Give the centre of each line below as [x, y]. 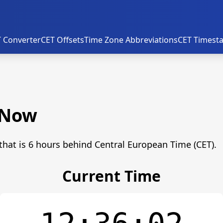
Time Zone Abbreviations [131, 40]
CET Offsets [62, 40]
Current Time [111, 176]
